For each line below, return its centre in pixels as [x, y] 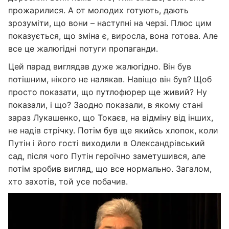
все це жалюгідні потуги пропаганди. [83, 49]
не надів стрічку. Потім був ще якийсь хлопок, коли [113, 130]
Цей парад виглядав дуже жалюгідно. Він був [100, 66]
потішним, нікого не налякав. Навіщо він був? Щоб [110, 79]
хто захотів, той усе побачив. [68, 181]
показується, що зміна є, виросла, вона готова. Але [113, 36]
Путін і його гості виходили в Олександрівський [107, 143]
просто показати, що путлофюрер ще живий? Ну [108, 92]
